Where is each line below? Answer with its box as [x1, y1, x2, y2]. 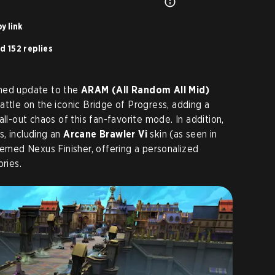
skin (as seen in [147, 128, 217, 141]
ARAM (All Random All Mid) [81, 84, 209, 96]
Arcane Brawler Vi [63, 128, 148, 141]
